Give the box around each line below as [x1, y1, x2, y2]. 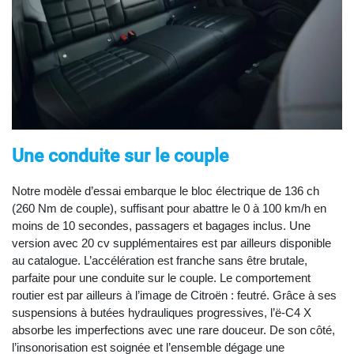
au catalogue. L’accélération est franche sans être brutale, [12, 254, 307, 268]
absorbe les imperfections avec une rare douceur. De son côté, [12, 323, 335, 337]
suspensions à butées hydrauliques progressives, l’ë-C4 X [12, 306, 311, 320]
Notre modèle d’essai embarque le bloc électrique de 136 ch [12, 184, 319, 198]
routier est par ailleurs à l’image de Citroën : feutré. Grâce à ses [12, 288, 337, 303]
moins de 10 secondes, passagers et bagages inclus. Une [12, 219, 311, 233]
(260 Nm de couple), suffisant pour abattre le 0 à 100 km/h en [12, 201, 326, 216]
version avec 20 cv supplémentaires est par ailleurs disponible [12, 236, 331, 250]
